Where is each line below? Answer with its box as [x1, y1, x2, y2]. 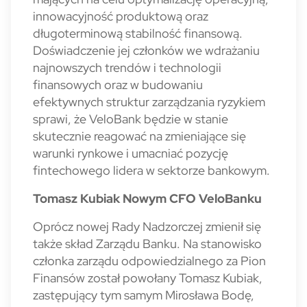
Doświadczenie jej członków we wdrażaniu [33, 42, 260, 58]
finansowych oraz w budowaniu [33, 77, 203, 93]
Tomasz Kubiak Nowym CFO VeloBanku [33, 191, 262, 206]
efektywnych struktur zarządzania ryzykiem [33, 94, 265, 110]
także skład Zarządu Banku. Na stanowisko [33, 236, 262, 251]
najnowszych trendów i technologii [33, 60, 221, 75]
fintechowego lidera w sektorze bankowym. [33, 162, 270, 178]
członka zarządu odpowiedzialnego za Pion [33, 253, 266, 269]
